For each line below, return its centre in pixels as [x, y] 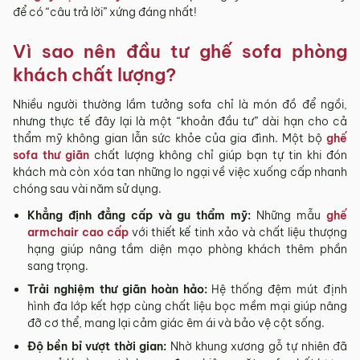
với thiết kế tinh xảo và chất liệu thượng [238, 232]
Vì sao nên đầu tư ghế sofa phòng [180, 51]
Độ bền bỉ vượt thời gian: [99, 346]
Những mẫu [292, 215]
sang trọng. [58, 266]
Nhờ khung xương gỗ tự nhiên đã [258, 346]
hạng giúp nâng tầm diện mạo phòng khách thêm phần [187, 249]
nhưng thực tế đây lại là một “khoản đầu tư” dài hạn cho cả [180, 121]
